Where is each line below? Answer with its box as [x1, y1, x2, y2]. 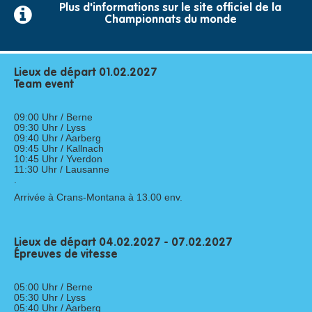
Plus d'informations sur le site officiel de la [59, 2, 281, 14]
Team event [14, 79, 74, 91]
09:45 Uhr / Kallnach [14, 142, 104, 154]
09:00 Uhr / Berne [14, 111, 93, 123]
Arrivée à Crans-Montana [14, 191, 125, 203]
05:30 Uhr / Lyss [14, 291, 86, 303]
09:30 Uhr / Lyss [14, 121, 86, 133]
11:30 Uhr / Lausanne [14, 163, 109, 175]
